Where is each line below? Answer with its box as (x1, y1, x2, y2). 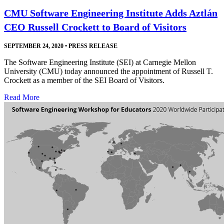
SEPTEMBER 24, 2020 (4, 42, 63, 49)
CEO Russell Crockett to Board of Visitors (4, 21, 186, 32)
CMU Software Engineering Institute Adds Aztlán (4, 7, 217, 18)
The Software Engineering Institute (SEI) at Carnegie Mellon (4, 57, 196, 66)
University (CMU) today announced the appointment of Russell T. (4, 66, 213, 75)
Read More (4, 92, 39, 101)
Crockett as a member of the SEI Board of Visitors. (4, 75, 164, 84)
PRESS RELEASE (67, 42, 117, 49)
